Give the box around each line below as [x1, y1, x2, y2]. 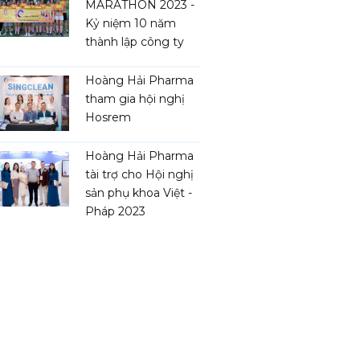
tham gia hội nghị [85, 92, 185, 106]
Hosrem [85, 110, 131, 125]
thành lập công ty [85, 35, 184, 49]
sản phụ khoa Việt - [85, 186, 192, 200]
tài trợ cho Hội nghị [85, 167, 194, 182]
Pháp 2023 [85, 204, 145, 219]
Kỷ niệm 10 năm [85, 16, 176, 31]
